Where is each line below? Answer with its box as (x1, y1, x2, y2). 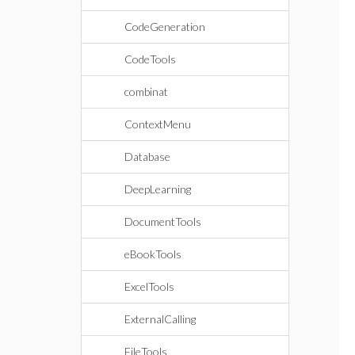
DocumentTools (124, 215, 201, 228)
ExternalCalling (124, 312, 196, 326)
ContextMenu (124, 117, 191, 131)
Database (124, 150, 170, 163)
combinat (124, 85, 168, 98)
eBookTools (124, 247, 181, 261)
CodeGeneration (124, 20, 205, 33)
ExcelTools (124, 280, 174, 293)
